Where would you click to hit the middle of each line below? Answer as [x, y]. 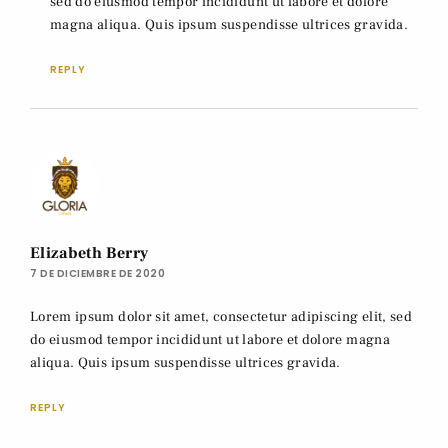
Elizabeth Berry [89, 252]
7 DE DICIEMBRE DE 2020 [97, 273]
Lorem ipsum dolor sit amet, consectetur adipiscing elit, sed [221, 316]
